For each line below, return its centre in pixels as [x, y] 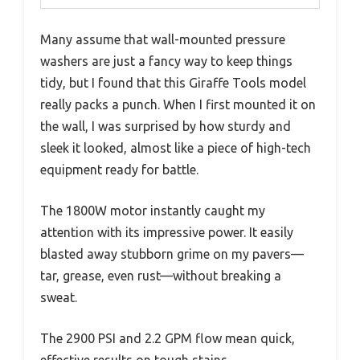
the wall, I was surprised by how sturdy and [166, 127]
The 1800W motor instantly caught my [153, 211]
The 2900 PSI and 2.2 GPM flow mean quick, [168, 339]
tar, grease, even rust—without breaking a [161, 276]
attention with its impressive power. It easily [167, 233]
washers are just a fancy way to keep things [166, 61]
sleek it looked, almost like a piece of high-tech [176, 148]
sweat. [59, 298]
